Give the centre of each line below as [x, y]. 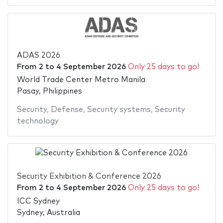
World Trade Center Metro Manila [81, 80]
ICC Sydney [38, 201]
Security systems [119, 110]
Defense [67, 110]
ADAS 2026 [38, 55]
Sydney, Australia [48, 213]
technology [38, 121]
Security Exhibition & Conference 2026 [89, 177]
